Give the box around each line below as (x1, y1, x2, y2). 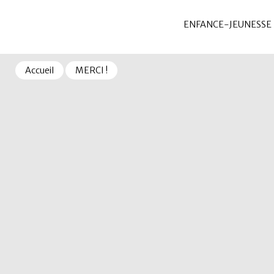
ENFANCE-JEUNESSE (183, 18, 272, 30)
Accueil (25, 65, 54, 76)
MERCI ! (75, 65, 108, 76)
